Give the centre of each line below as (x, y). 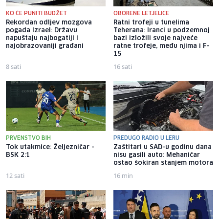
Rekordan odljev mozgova (49, 23)
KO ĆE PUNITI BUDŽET (36, 14)
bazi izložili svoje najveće (155, 39)
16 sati (123, 67)
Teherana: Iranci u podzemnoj (162, 31)
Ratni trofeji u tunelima (151, 23)
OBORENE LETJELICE (141, 14)
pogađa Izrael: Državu (42, 31)
